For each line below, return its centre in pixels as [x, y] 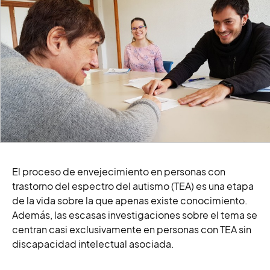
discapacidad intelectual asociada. [93, 244]
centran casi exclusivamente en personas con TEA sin [132, 229]
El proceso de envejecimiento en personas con [119, 171]
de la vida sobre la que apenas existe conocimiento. [130, 200]
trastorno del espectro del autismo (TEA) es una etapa [133, 186]
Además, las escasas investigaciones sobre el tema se [135, 215]
